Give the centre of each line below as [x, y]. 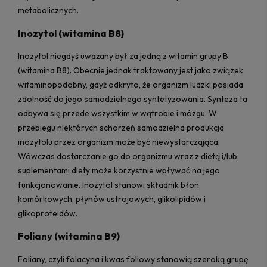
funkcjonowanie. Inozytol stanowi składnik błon [108, 184]
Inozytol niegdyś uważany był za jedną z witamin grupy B [123, 56]
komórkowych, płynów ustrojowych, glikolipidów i [112, 199]
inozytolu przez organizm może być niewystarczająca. [119, 142]
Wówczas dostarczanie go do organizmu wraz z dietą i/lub [128, 156]
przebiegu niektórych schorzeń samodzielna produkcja [121, 127]
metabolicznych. [48, 10]
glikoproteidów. [48, 213]
